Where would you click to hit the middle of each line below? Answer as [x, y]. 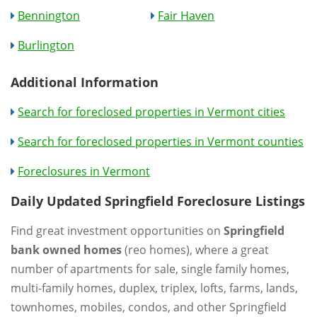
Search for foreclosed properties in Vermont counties [161, 141]
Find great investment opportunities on [117, 230]
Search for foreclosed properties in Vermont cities [151, 111]
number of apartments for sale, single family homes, [150, 269]
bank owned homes [66, 249]
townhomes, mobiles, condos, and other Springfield [149, 307]
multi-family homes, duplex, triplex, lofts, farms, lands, [154, 288]
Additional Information [85, 82]
